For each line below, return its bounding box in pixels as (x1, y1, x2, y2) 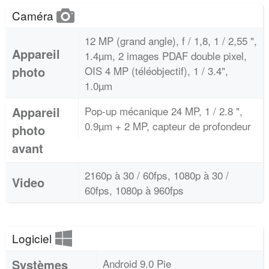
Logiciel (12, 230, 55, 246)
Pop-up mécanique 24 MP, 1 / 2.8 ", (85, 103, 243, 118)
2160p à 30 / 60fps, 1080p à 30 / (85, 168, 229, 183)
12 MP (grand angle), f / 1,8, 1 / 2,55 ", (85, 33, 257, 48)
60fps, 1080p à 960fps (85, 183, 184, 198)
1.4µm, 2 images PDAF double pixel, (85, 48, 247, 63)
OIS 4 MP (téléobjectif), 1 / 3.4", (85, 63, 228, 78)
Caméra (12, 7, 56, 23)
